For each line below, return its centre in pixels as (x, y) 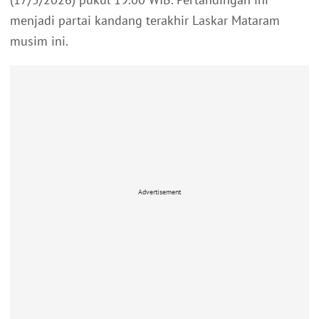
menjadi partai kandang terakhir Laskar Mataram (145, 21)
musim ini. (39, 41)
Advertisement (159, 192)
